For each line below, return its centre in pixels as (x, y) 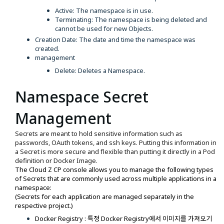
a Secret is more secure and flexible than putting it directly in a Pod (115, 151)
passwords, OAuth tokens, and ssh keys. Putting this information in (116, 142)
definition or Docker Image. (56, 160)
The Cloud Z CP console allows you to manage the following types (114, 169)
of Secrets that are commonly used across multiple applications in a (116, 178)
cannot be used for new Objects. (104, 28)
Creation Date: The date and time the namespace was (115, 39)
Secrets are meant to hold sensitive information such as (99, 133)
